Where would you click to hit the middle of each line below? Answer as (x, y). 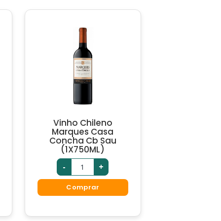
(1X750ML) (83, 149)
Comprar (83, 187)
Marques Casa (83, 131)
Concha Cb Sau (83, 140)
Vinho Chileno (83, 123)
